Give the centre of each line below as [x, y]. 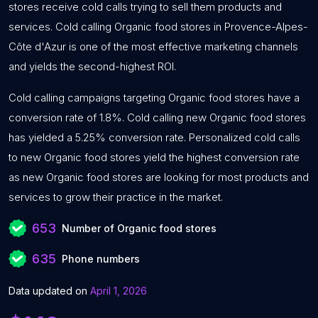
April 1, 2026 [119, 291]
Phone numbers [101, 259]
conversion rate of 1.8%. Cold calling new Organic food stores [157, 117]
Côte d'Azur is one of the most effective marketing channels [153, 46]
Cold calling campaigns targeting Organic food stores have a [154, 98]
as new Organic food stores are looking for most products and [159, 177]
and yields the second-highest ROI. [92, 66]
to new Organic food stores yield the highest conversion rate [154, 157]
